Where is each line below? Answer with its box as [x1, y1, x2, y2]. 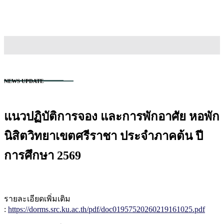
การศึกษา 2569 [4, 148, 81, 162]
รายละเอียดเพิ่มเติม [4, 194, 70, 203]
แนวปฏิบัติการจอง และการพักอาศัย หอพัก [4, 109, 219, 123]
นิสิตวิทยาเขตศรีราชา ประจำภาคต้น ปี [4, 129, 203, 142]
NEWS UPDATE [4, 77, 43, 84]
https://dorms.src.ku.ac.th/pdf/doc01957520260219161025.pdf [8, 205, 205, 214]
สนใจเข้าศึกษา [4, 13, 55, 25]
